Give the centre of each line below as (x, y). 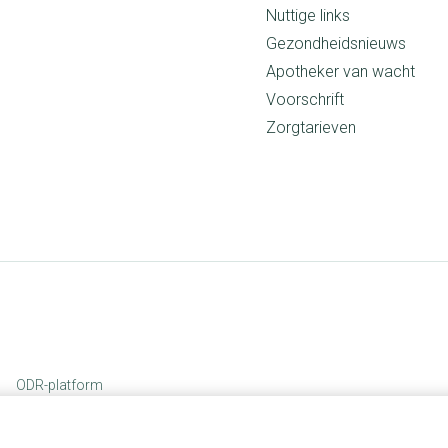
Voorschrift (304, 99)
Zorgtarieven (310, 127)
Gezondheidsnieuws (335, 43)
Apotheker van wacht (340, 71)
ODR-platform (59, 384)
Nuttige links (307, 15)
